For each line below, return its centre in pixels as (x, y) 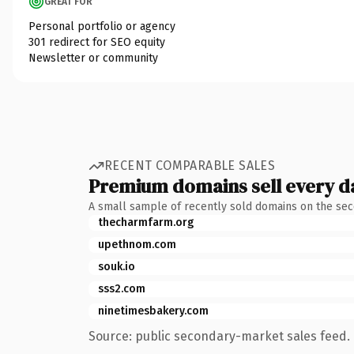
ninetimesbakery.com (153, 311)
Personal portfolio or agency (102, 26)
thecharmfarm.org (146, 222)
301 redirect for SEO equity (97, 42)
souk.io (117, 266)
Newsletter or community (93, 58)
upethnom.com (137, 244)
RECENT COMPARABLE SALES (190, 166)
